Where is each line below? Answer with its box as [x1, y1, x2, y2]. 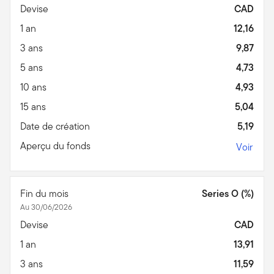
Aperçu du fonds [20, 138, 93, 153]
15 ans [20, 99, 48, 114]
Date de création [20, 119, 92, 133]
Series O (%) [202, 186, 254, 201]
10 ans [20, 80, 49, 94]
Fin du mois [20, 186, 71, 201]
